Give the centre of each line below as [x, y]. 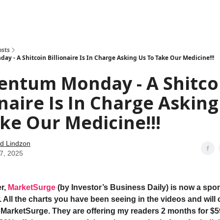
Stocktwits [90, 15]
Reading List [128, 15]
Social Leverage [47, 15]
